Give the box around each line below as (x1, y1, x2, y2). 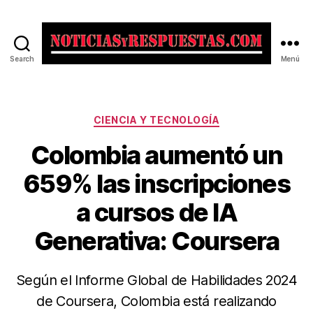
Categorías (156, 110, 218, 124)
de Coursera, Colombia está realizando (36, 292, 277, 310)
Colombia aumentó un (30, 139, 283, 170)
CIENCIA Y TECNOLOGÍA (93, 114, 220, 126)
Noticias (156, 63, 203, 78)
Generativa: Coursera (34, 225, 279, 256)
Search (10, 54, 34, 63)
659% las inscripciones (22, 168, 291, 199)
